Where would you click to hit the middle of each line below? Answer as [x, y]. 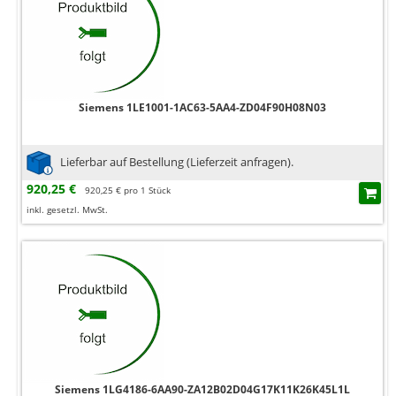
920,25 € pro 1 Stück [128, 190]
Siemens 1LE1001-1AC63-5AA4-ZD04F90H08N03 [202, 108]
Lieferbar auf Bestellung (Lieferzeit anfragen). [177, 161]
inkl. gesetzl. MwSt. [67, 210]
